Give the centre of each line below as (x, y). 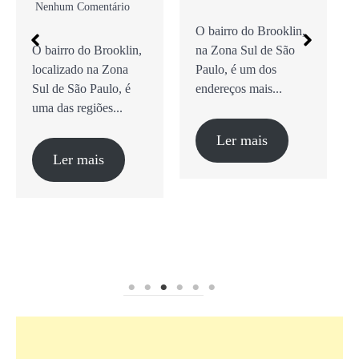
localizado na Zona (80, 70)
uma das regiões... (77, 108)
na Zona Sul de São (245, 50)
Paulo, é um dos (236, 70)
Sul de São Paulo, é (81, 89)
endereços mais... (239, 89)
